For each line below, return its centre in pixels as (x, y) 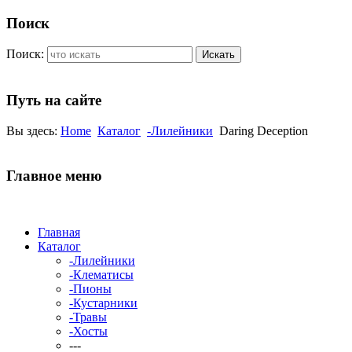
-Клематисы (101, 275)
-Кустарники (103, 303)
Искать (218, 55)
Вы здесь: (33, 130)
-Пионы (90, 289)
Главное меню (54, 175)
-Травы (88, 317)
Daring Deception (264, 130)
